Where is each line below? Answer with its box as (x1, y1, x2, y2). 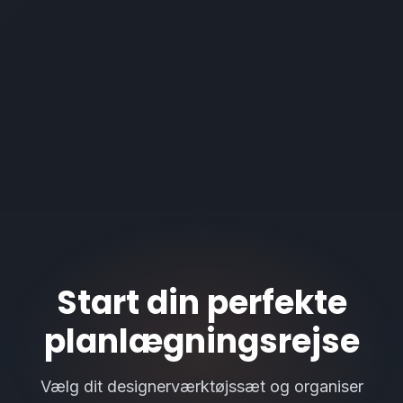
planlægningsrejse (43, 318, 360, 364)
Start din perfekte (56, 280, 347, 326)
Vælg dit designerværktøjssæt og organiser (40, 377, 363, 396)
